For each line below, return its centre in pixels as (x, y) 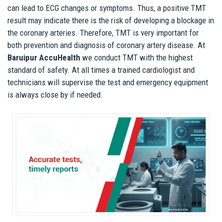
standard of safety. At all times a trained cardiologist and (101, 70)
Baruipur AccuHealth (45, 57)
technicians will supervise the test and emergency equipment (108, 82)
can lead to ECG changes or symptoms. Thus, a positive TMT (107, 8)
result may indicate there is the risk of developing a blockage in (111, 20)
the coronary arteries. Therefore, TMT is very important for (103, 32)
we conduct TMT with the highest (138, 57)
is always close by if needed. (55, 94)
